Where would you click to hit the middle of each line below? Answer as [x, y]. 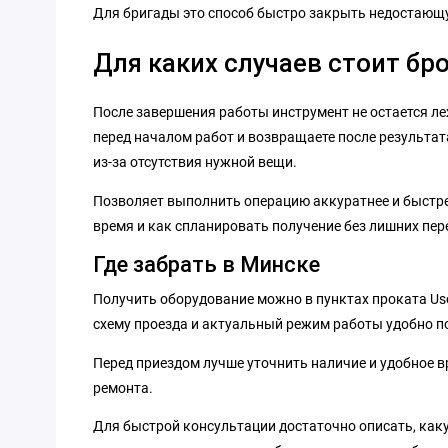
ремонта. [123, 387]
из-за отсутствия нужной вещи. [195, 162]
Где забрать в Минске [206, 264]
